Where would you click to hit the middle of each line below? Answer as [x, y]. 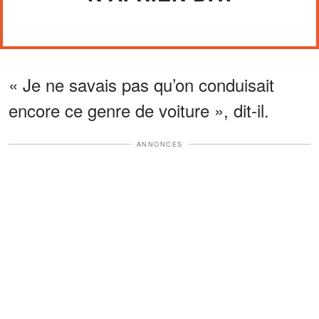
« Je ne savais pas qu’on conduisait [141, 84]
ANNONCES [159, 144]
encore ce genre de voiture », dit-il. [139, 110]
